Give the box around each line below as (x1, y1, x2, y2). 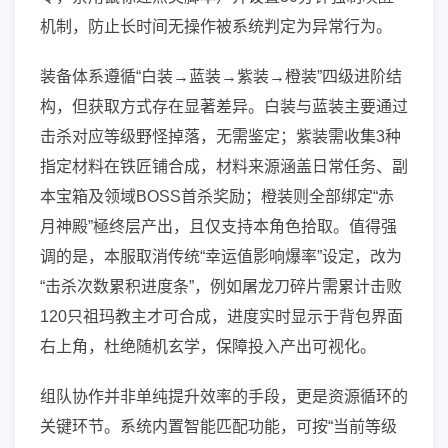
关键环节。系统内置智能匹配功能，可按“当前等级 (40, 418, 397, 435)
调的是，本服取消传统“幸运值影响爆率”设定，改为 (40, 248, 402, 265)
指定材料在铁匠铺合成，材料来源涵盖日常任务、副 (40, 158, 408, 175)
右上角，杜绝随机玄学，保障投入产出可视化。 (40, 338, 376, 355)
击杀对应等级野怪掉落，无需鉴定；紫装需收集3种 (40, 128, 401, 145)
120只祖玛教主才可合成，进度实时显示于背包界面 (40, 308, 403, 325)
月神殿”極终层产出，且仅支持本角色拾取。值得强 (40, 218, 397, 235)
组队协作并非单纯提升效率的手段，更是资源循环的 (40, 388, 408, 405)
